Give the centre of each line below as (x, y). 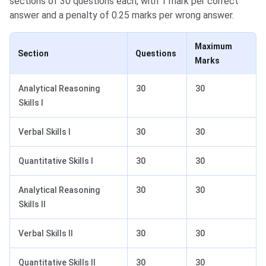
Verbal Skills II (46, 234)
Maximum (213, 47)
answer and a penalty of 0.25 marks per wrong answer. (122, 15)
